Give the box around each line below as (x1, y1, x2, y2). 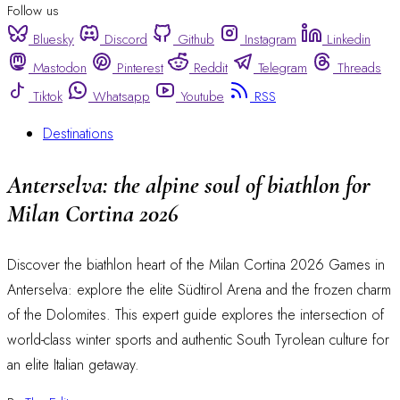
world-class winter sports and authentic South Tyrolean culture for (7, 329, 389, 350)
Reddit (194, 58, 228, 79)
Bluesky (33, 29, 74, 50)
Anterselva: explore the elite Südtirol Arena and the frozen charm (7, 279, 391, 300)
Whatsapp (93, 87, 150, 107)
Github (178, 29, 214, 50)
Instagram (245, 29, 296, 50)
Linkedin (327, 29, 371, 50)
